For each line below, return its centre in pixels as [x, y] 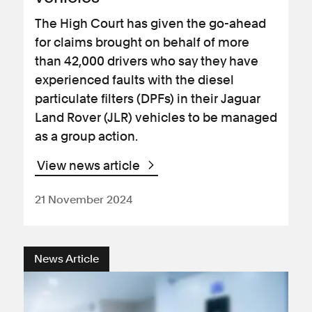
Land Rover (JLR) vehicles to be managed [156, 117]
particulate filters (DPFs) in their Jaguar [148, 99]
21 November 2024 [84, 200]
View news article [90, 165]
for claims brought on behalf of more [142, 42]
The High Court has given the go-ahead [150, 23]
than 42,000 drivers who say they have [147, 61]
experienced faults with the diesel [134, 80]
